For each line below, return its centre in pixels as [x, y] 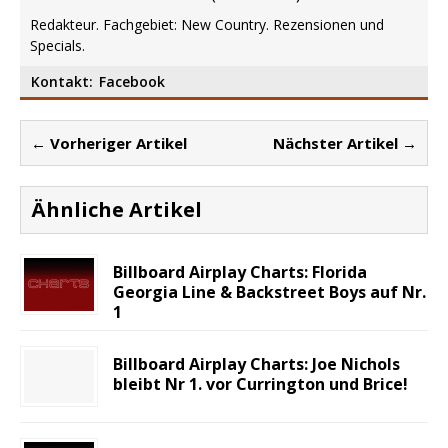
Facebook [132, 81]
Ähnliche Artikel [116, 209]
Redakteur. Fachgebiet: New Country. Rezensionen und [207, 24]
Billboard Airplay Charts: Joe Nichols [256, 363]
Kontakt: [62, 81]
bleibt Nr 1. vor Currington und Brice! [260, 383]
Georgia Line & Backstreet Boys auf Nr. [269, 291]
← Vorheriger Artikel [109, 142]
